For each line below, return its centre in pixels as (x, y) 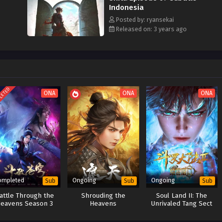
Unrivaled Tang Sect (182, 204)
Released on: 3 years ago (151, 29)
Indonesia (126, 7)
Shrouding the (103, 196)
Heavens (103, 204)
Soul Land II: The (182, 196)
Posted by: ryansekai (144, 20)
